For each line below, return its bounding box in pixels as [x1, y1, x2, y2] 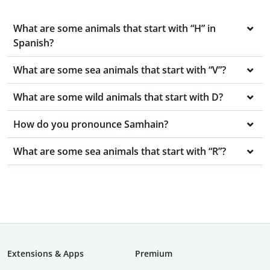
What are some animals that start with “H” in [13, 22, 216, 36]
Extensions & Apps [7, 248, 84, 260]
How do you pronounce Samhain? [13, 118, 168, 131]
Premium [135, 248, 172, 260]
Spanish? [13, 36, 54, 50]
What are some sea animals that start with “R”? [13, 145, 226, 159]
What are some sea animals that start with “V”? [13, 63, 226, 77]
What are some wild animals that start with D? [13, 90, 223, 104]
